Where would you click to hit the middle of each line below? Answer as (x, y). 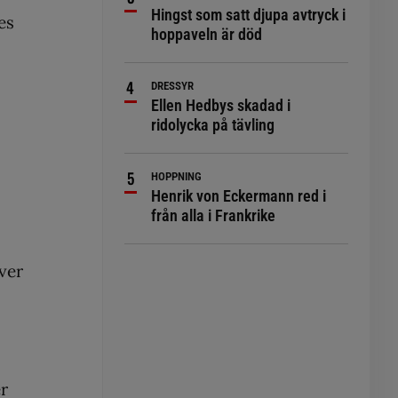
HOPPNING (177, 176)
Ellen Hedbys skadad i (221, 105)
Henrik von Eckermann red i (239, 196)
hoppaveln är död (207, 34)
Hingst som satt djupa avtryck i (249, 15)
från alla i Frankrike (214, 215)
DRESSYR (173, 86)
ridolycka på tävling (213, 125)
